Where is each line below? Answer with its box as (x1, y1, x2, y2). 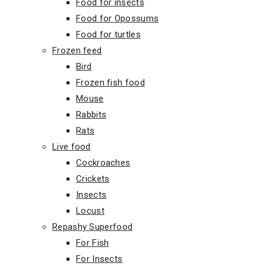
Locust (76, 205, 104, 216)
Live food (52, 141, 91, 152)
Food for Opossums (76, 12, 159, 24)
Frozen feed (52, 45, 102, 56)
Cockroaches (76, 157, 131, 168)
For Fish (76, 237, 109, 248)
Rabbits (76, 109, 107, 120)
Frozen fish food (76, 77, 145, 88)
